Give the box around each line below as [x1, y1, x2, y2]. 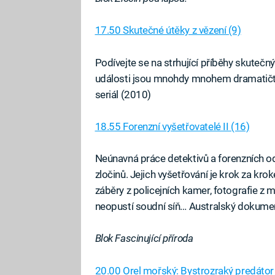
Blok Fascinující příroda [95, 232, 193, 245]
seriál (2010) [95, 88, 152, 101]
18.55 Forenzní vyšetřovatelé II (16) [95, 120, 250, 133]
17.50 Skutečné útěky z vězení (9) [95, 24, 241, 37]
